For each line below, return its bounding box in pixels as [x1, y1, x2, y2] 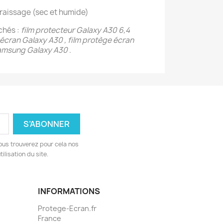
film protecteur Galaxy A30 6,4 [21, 25, 130, 35]
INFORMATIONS [38, 186, 100, 197]
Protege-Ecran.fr [38, 204, 97, 213]
